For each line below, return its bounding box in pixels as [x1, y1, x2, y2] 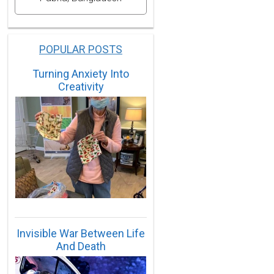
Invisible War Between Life [17, 226, 145, 240]
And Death [56, 239, 106, 253]
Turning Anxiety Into [32, 67, 129, 80]
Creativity [57, 80, 104, 93]
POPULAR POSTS [39, 42, 122, 56]
